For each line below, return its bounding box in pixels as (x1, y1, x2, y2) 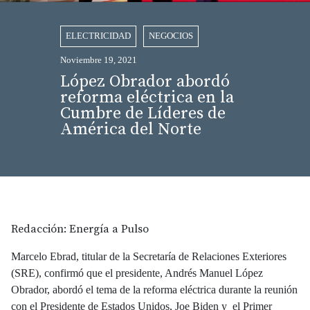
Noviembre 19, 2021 (60, 55, 137, 66)
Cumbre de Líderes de (60, 103, 226, 125)
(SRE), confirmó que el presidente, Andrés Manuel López (11, 267, 263, 280)
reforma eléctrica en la (60, 87, 234, 109)
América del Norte (60, 119, 201, 140)
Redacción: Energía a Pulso (11, 222, 152, 237)
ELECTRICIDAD (65, 31, 131, 42)
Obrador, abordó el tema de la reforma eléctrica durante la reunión (11, 284, 298, 296)
